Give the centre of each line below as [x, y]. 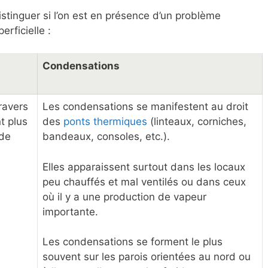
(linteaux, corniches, [197, 122]
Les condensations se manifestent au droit [145, 107]
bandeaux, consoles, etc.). [106, 137]
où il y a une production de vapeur [124, 197]
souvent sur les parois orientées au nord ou [147, 257]
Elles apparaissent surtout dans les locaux [144, 167]
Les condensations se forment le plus [133, 242]
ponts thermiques [105, 122]
